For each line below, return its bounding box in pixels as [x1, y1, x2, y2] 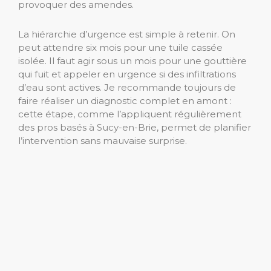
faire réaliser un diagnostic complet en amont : [18, 95, 232, 107]
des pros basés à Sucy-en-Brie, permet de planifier [18, 122, 251, 134]
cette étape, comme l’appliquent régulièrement [18, 108, 241, 120]
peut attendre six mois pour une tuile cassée [18, 42, 223, 54]
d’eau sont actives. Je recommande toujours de [18, 82, 236, 94]
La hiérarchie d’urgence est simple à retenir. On [18, 28, 235, 41]
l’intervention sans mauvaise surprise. [18, 135, 187, 147]
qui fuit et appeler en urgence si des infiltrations [18, 68, 236, 80]
